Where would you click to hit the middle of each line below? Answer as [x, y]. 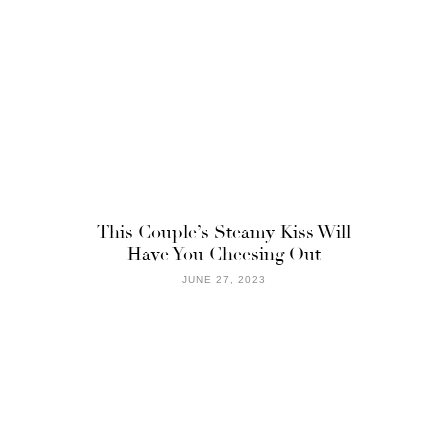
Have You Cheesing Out [224, 253]
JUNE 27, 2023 [224, 279]
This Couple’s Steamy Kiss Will [224, 231]
